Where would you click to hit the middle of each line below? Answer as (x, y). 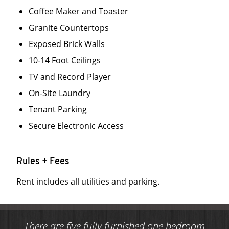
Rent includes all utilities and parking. (88, 181)
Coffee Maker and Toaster (78, 11)
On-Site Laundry (60, 93)
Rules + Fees (43, 162)
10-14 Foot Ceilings (65, 60)
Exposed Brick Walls (67, 44)
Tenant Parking (58, 109)
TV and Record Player (70, 77)
